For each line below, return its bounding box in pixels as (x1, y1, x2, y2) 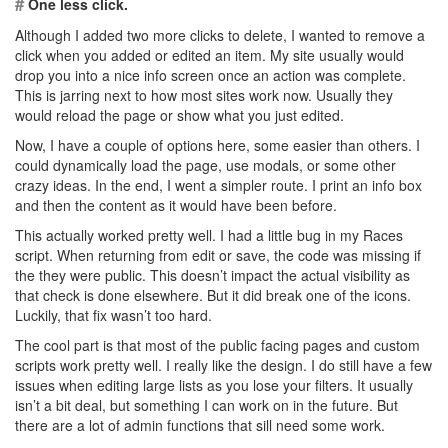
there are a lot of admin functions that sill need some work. (15, 415, 385, 435)
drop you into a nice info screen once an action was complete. (15, 65, 406, 85)
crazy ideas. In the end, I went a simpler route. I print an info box (15, 175, 422, 195)
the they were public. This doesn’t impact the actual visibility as (15, 265, 410, 285)
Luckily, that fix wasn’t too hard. (15, 305, 212, 325)
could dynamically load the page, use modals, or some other (15, 155, 396, 175)
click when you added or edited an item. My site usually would (15, 45, 404, 65)
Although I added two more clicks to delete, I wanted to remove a (15, 25, 425, 45)
